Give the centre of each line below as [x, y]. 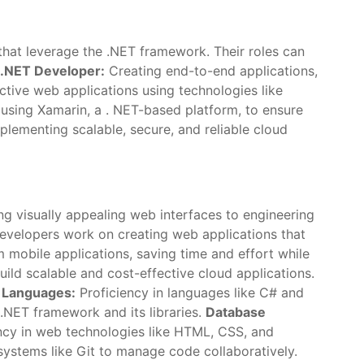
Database [236, 312]
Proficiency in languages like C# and [190, 292]
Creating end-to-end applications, [211, 71]
